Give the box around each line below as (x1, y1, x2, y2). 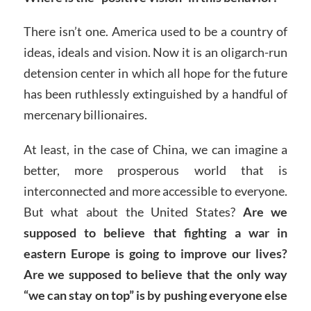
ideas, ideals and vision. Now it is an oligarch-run (23, 44, 288, 60)
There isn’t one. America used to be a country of (23, 24, 288, 40)
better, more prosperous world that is (23, 162, 288, 178)
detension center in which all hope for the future (23, 65, 288, 81)
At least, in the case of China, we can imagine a (23, 142, 288, 158)
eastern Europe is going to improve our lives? (23, 246, 288, 262)
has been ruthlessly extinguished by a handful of (23, 86, 288, 102)
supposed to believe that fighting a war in (23, 225, 288, 241)
